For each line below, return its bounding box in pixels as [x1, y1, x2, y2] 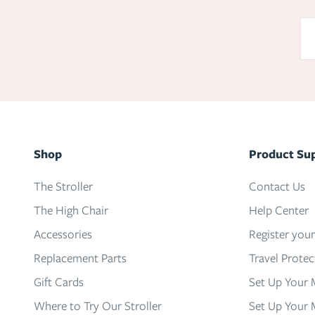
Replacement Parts [34, 249, 127, 266]
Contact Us [249, 177, 305, 195]
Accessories [34, 225, 92, 243]
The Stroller [34, 177, 93, 195]
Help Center [249, 201, 309, 219]
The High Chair [34, 201, 108, 219]
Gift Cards [34, 273, 84, 290]
